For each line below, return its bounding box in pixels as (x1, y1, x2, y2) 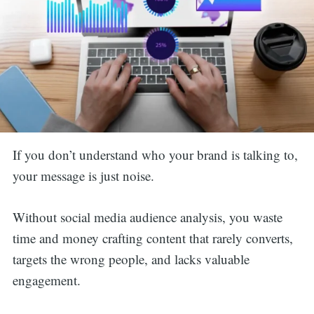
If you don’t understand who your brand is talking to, (12, 146, 298, 164)
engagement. (12, 271, 81, 289)
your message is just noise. (12, 167, 154, 185)
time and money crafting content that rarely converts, (12, 228, 293, 247)
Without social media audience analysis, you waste (12, 207, 282, 226)
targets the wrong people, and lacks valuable (12, 250, 250, 268)
